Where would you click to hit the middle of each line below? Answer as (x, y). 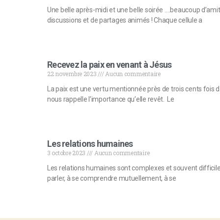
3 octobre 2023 (67, 153)
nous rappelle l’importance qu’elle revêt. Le (111, 99)
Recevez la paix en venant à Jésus (110, 65)
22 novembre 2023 (73, 74)
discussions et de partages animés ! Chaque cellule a (125, 20)
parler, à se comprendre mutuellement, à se (112, 179)
